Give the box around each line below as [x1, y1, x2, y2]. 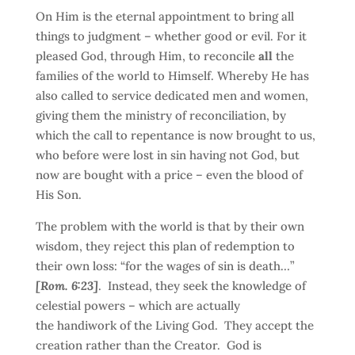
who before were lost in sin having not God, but [35, 147, 300, 162]
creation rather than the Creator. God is [35, 338, 261, 353]
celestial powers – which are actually [35, 298, 240, 313]
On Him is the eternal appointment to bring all [35, 9, 294, 24]
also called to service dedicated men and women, [35, 88, 308, 103]
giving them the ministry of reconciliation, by [35, 108, 286, 123]
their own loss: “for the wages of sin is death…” [35, 258, 295, 273]
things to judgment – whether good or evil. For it [35, 29, 307, 44]
